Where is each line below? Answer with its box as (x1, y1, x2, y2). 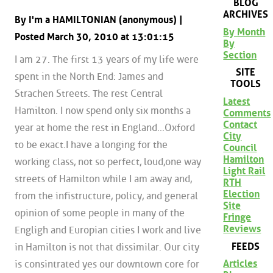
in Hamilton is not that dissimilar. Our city (15, 241, 199, 253)
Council (223, 141, 257, 154)
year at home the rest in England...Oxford (15, 122, 195, 134)
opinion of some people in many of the (15, 207, 185, 219)
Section (223, 49, 257, 61)
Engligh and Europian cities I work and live (15, 224, 201, 236)
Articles (223, 258, 258, 270)
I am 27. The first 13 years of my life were (15, 54, 199, 66)
